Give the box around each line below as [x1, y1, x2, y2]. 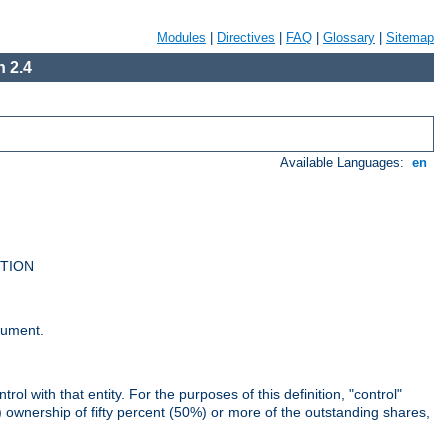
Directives [217, 30, 275, 45]
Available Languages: [280, 155, 409, 171]
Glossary [323, 30, 375, 45]
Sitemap [386, 30, 434, 45]
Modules [157, 30, 206, 45]
